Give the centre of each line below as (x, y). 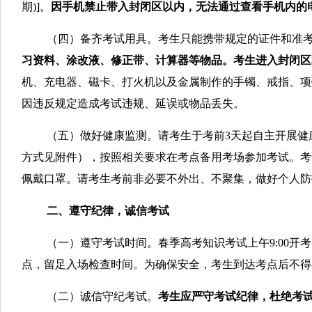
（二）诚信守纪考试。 (102, 296)
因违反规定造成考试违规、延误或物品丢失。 (133, 103)
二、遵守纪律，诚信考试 (108, 211)
